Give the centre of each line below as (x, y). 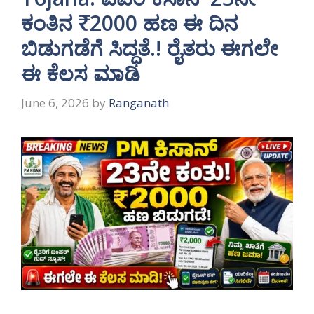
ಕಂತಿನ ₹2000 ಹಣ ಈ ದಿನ (129, 23)
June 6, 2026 (55, 102)
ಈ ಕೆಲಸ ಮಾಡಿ (81, 74)
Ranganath (139, 102)
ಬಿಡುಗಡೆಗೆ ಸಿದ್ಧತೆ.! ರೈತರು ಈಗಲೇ (150, 48)
